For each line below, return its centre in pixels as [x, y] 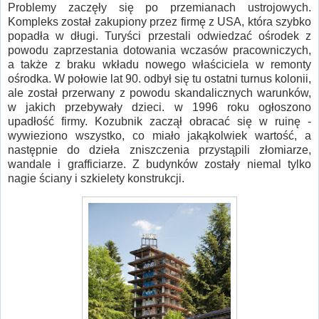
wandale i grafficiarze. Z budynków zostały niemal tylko [159, 164]
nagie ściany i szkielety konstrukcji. [96, 178]
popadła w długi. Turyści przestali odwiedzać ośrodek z [159, 36]
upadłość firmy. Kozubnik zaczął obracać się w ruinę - [159, 121]
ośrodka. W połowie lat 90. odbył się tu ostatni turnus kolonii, [159, 78]
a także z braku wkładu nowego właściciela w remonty [159, 64]
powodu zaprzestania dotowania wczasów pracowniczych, [159, 50]
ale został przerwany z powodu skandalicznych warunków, [159, 93]
